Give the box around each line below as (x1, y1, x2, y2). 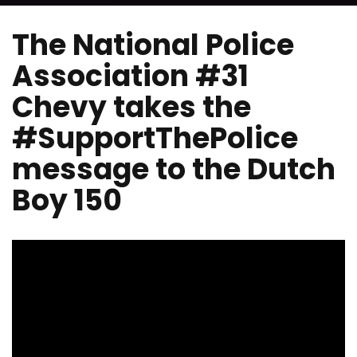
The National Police (12, 25, 294, 65)
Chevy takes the (12, 87, 251, 127)
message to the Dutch (12, 149, 335, 190)
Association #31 (12, 56, 249, 96)
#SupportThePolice (12, 118, 298, 159)
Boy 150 (12, 180, 122, 221)
